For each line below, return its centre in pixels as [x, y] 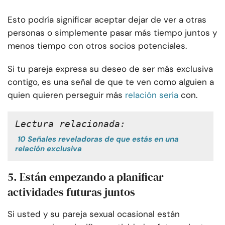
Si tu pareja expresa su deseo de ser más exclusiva [110, 69]
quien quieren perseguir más [65, 95]
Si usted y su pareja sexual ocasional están [94, 214]
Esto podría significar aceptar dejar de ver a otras [107, 20]
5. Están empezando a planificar [86, 177]
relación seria [152, 95]
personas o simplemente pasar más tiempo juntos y [112, 33]
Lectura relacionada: [70, 124]
